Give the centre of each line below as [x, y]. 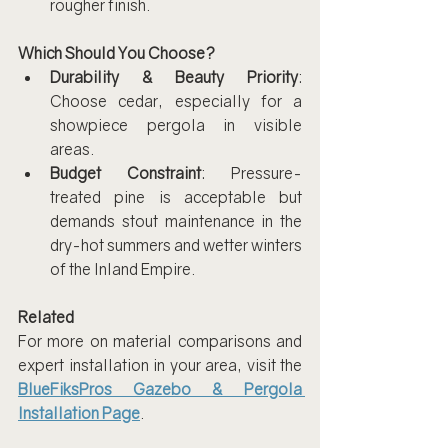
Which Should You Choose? [116, 52]
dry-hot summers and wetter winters [176, 244]
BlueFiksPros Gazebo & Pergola [160, 388]
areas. [72, 148]
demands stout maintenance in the [176, 220]
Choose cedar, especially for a [176, 100]
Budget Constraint [125, 172]
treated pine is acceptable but [176, 196]
